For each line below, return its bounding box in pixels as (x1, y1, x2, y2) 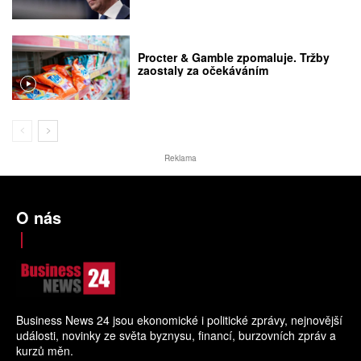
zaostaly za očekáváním (138, 61, 269, 78)
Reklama (164, 152, 197, 164)
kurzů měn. (16, 342, 73, 359)
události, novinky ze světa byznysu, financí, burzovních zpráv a (16, 326, 336, 343)
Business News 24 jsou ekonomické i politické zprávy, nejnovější (16, 311, 342, 328)
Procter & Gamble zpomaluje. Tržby (138, 48, 330, 65)
